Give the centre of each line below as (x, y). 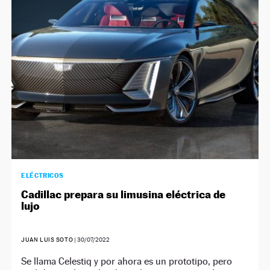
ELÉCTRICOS (42, 175)
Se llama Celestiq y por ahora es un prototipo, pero (127, 261)
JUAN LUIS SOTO (47, 239)
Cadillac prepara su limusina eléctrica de (124, 194)
